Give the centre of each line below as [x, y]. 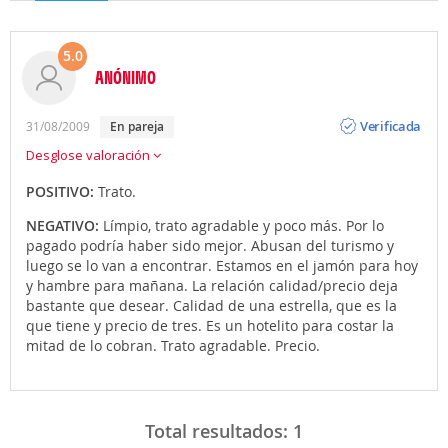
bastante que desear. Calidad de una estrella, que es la [211, 305]
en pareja [140, 126]
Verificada [391, 126]
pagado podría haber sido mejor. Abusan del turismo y [210, 245]
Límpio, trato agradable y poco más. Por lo [243, 225]
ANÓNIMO [125, 76]
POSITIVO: [62, 191]
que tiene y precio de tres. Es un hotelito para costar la [210, 325]
